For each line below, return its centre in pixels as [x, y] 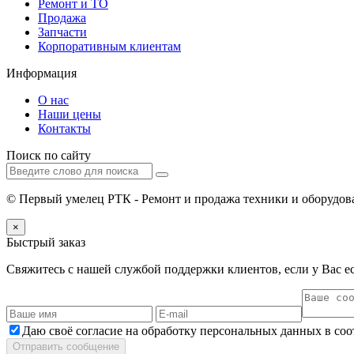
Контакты [64, 128]
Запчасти [62, 32]
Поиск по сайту [49, 155]
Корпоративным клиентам [109, 46]
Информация [41, 73]
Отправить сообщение [66, 346]
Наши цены [70, 114]
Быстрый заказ [46, 242]
